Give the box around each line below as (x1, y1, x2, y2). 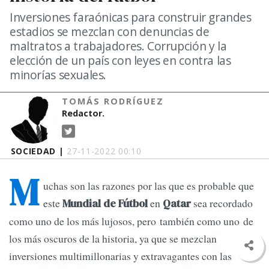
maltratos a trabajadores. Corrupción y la (10, 38, 227, 54)
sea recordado (193, 196, 253, 211)
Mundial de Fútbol (60, 196, 150, 211)
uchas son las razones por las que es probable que (43, 178, 254, 193)
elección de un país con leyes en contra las (10, 52, 231, 68)
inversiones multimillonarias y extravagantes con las (9, 249, 232, 264)
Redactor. (62, 107, 105, 119)
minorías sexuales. (10, 67, 107, 83)
